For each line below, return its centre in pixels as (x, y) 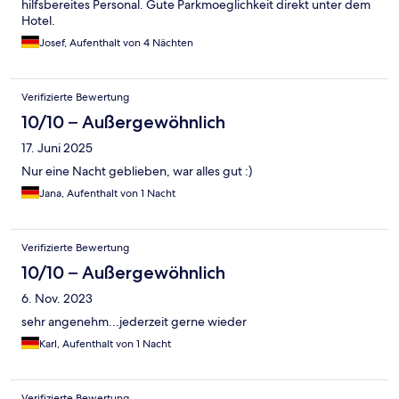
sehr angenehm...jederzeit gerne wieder (134, 321)
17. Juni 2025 (57, 147)
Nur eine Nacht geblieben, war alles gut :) (137, 171)
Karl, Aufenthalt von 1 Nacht (105, 343)
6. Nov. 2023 (57, 298)
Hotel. (38, 20)
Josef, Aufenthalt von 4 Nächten (116, 42)
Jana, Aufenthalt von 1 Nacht (107, 193)
